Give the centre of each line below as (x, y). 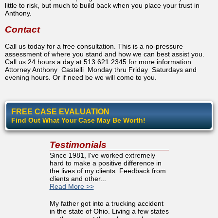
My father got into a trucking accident (106, 203)
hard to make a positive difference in (105, 163)
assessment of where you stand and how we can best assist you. (105, 54)
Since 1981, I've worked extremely (102, 155)
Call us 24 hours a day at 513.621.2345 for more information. (99, 62)
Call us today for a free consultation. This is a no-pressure (94, 46)
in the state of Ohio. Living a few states (109, 211)
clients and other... (78, 178)
